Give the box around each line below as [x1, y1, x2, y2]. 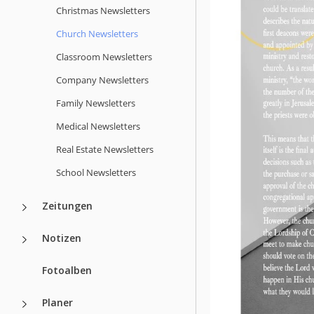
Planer [42, 295, 73, 309]
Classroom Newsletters [56, 50, 152, 63]
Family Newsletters [56, 96, 135, 109]
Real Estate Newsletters [56, 142, 153, 156]
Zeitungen [42, 198, 93, 212]
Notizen [42, 231, 81, 245]
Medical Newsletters [56, 119, 140, 132]
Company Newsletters [56, 73, 149, 86]
